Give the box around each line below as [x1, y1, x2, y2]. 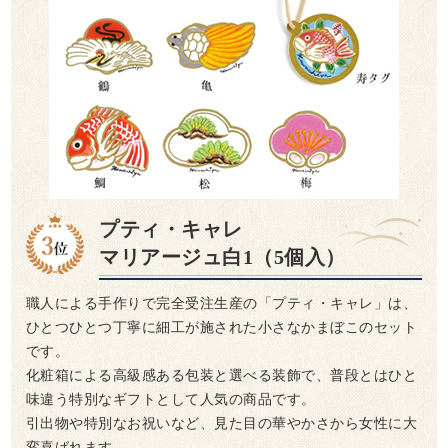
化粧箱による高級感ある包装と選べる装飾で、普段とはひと [25, 367, 418, 384]
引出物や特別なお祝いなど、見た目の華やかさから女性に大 [25, 415, 418, 432]
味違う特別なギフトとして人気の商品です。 [25, 391, 316, 408]
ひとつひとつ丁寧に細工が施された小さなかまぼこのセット [25, 319, 418, 336]
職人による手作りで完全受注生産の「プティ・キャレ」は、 [25, 295, 418, 312]
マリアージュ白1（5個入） [99, 245, 346, 268]
